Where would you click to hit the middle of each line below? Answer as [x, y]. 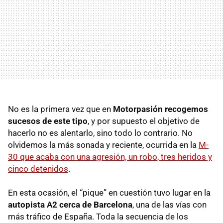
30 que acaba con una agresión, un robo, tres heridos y [110, 157]
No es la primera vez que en [60, 109]
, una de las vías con [169, 204]
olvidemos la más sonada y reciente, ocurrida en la [103, 145]
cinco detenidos [38, 168]
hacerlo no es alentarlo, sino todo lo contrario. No [100, 133]
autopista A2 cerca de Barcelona [70, 204]
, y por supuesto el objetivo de [144, 121]
